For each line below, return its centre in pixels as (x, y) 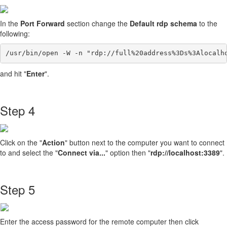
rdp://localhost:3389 (185, 153)
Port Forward (44, 23)
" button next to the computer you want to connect (145, 143)
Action (53, 143)
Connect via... (82, 153)
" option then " (128, 153)
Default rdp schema (164, 23)
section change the (98, 23)
